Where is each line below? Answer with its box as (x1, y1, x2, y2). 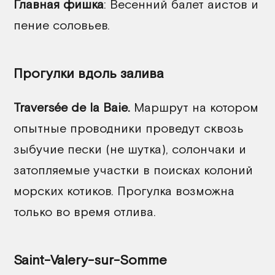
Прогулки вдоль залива (14, 65, 164, 82)
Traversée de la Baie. (14, 100, 130, 115)
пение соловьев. (14, 18, 110, 33)
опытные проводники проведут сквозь (14, 121, 244, 136)
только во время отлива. (14, 204, 156, 219)
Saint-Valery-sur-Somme (14, 252, 167, 268)
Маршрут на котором (130, 100, 258, 115)
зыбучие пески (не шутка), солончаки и (14, 142, 246, 157)
